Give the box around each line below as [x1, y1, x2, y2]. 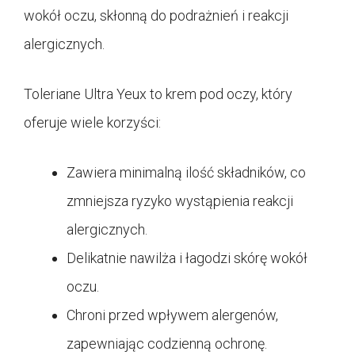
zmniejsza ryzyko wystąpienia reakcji [67, 192, 293, 209]
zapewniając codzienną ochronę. [67, 334, 267, 352]
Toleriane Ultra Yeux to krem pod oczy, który [24, 85, 292, 102]
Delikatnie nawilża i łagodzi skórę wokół [67, 249, 307, 266]
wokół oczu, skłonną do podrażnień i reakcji [24, 6, 288, 24]
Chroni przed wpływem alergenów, [67, 306, 278, 323]
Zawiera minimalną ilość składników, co [67, 163, 306, 181]
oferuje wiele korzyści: [24, 113, 161, 131]
